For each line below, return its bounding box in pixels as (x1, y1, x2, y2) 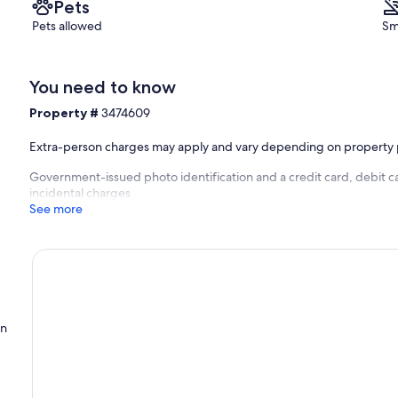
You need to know (29, 76, 177, 98)
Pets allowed (32, 17, 102, 34)
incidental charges (29, 184, 131, 201)
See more (29, 200, 84, 217)
